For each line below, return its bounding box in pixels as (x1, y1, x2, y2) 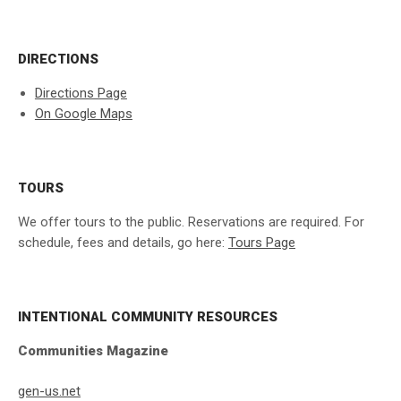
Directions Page (34, 85, 127, 102)
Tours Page (228, 234, 295, 251)
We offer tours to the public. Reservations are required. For (18, 213, 364, 230)
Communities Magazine (18, 342, 168, 359)
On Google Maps (34, 106, 132, 123)
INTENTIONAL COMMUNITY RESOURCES (18, 308, 277, 325)
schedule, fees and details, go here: (18, 234, 228, 251)
